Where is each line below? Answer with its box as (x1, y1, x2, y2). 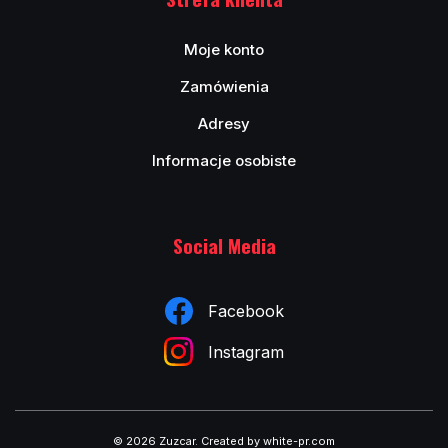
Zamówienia (179, 77, 269, 96)
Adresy (198, 114, 250, 133)
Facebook (207, 301, 284, 321)
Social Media (172, 231, 276, 259)
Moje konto (184, 40, 264, 59)
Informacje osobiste (152, 151, 296, 170)
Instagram (208, 341, 284, 362)
